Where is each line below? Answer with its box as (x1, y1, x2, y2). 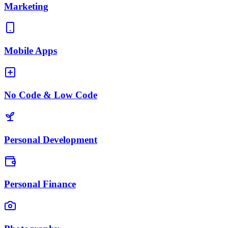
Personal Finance (4, 179, 76, 190)
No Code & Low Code (4, 90, 97, 101)
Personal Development (4, 134, 97, 145)
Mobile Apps (4, 45, 57, 56)
